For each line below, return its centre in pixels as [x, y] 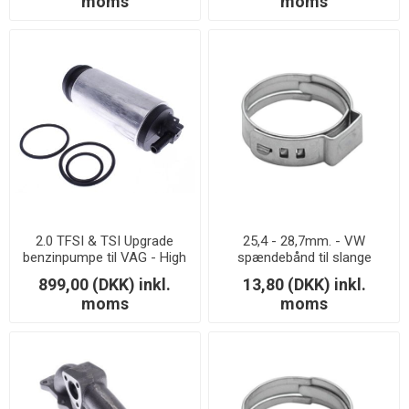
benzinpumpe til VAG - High [105, 258]
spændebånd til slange [304, 258]
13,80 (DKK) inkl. [304, 285]
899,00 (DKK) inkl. [105, 285]
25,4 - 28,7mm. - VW [304, 241]
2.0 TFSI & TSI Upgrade [105, 241]
